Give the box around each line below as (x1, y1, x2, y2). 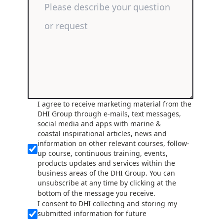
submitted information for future (37, 209, 147, 219)
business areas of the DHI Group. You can (37, 168, 176, 178)
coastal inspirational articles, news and (37, 129, 167, 139)
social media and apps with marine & (37, 119, 161, 129)
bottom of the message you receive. (37, 188, 156, 198)
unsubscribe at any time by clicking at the (37, 178, 177, 188)
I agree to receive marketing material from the (37, 99, 192, 109)
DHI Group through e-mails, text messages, (37, 109, 182, 119)
